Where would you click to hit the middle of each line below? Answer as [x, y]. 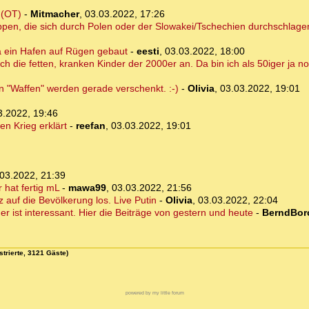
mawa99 [87, 188]
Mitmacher [54, 14]
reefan [90, 126]
